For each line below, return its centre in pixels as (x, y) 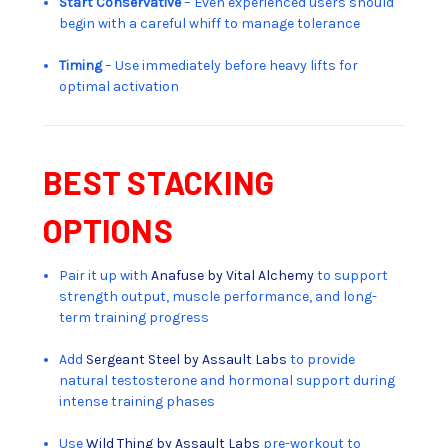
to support (351, 275)
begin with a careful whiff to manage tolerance (210, 23)
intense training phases (137, 401)
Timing (82, 65)
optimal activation (119, 86)
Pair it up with (105, 275)
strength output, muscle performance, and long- (218, 296)
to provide (321, 359)
